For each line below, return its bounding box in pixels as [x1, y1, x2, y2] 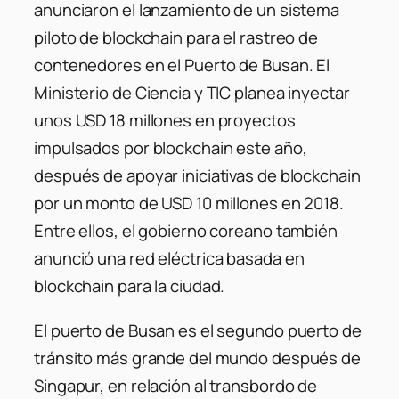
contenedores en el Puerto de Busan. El [34, 53, 330, 77]
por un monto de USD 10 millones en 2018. [34, 191, 344, 216]
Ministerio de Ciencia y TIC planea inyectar [34, 81, 350, 105]
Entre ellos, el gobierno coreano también [34, 219, 338, 243]
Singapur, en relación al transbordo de [34, 373, 318, 397]
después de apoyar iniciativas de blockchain [34, 164, 361, 188]
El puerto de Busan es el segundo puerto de [34, 318, 362, 342]
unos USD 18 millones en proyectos [34, 109, 296, 133]
